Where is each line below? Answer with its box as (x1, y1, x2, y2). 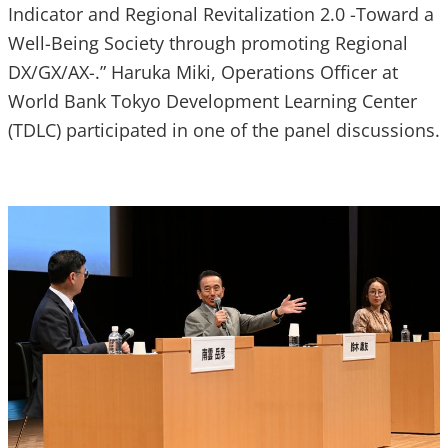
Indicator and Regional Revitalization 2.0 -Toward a (8, 2, 434, 27)
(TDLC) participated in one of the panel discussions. (8, 118, 440, 143)
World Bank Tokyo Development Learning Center (8, 89, 417, 114)
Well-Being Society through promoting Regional (8, 31, 408, 56)
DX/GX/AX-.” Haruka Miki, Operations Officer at (8, 60, 398, 85)
